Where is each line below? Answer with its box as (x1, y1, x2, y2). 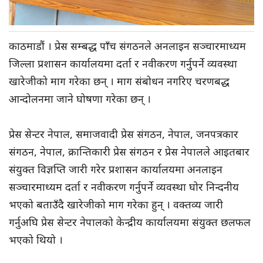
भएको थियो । (9, 232, 63, 247)
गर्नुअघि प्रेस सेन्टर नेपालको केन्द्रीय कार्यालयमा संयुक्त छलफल (9, 215, 251, 230)
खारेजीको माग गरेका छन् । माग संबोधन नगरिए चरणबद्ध (9, 74, 230, 89)
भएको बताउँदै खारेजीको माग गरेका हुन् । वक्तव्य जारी (9, 197, 223, 212)
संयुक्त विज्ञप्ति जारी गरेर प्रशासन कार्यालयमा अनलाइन (9, 162, 222, 177)
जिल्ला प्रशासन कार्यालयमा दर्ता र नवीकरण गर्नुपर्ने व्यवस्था (9, 56, 237, 71)
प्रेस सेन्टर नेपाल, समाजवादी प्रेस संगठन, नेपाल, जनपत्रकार (9, 127, 238, 141)
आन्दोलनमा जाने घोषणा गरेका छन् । (9, 92, 151, 106)
